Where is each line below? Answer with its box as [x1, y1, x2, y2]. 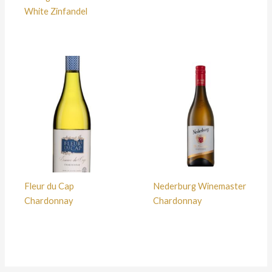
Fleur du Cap [24, 181, 74, 192]
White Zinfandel [24, 6, 87, 17]
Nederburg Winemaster [152, 181, 246, 192]
